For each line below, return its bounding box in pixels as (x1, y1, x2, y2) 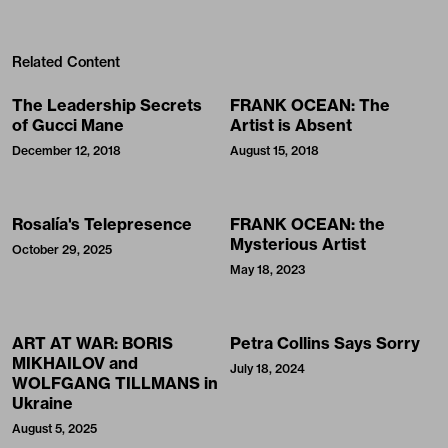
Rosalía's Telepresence (12, 213, 192, 234)
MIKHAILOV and (12, 352, 138, 373)
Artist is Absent (230, 114, 352, 135)
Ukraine (12, 392, 73, 413)
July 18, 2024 (230, 360, 305, 376)
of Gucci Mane (12, 114, 124, 135)
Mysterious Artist (230, 233, 366, 254)
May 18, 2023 (230, 261, 306, 277)
